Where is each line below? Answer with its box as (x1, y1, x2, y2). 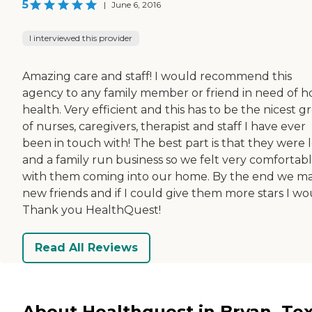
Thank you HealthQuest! (22, 203, 161, 217)
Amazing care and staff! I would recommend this (22, 69, 292, 83)
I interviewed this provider (29, 32, 132, 43)
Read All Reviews (35, 241, 138, 255)
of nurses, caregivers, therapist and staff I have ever (22, 119, 306, 133)
